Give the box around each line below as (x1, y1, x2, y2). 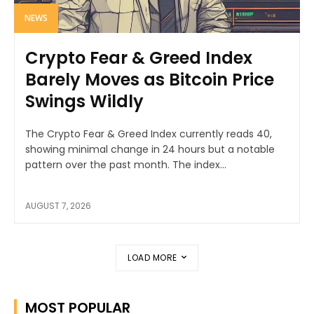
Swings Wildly (25, 89, 144, 113)
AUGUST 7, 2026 (25, 199, 91, 212)
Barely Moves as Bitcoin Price (25, 67, 274, 91)
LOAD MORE (128, 251, 177, 264)
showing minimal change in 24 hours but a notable (25, 142, 275, 156)
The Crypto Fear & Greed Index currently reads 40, (25, 126, 272, 141)
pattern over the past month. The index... (25, 157, 226, 172)
